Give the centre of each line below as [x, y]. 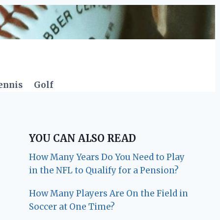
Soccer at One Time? [72, 207]
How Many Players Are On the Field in [109, 194]
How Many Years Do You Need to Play [107, 157]
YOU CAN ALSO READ [83, 138]
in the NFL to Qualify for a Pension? [104, 171]
